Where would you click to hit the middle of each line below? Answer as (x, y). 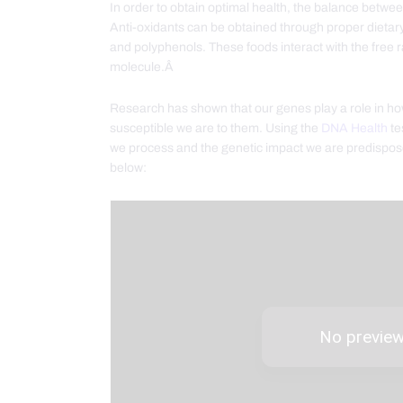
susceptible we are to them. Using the (215, 129)
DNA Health (354, 129)
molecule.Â (143, 67)
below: (128, 168)
